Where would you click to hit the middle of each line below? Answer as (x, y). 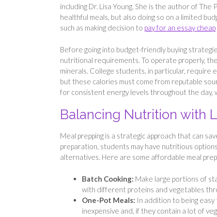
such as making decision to (102, 28)
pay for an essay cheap (180, 28)
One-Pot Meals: (109, 200)
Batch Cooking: (108, 178)
